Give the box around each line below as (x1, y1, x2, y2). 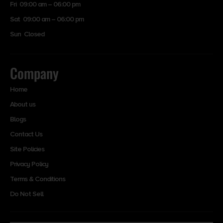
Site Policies (10, 144, 44, 153)
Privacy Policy (10, 159, 48, 168)
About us (10, 100, 35, 109)
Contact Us (10, 129, 42, 138)
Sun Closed (10, 29, 44, 38)
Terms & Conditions (10, 174, 65, 183)
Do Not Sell (10, 189, 43, 198)
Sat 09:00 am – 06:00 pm (10, 14, 84, 23)
